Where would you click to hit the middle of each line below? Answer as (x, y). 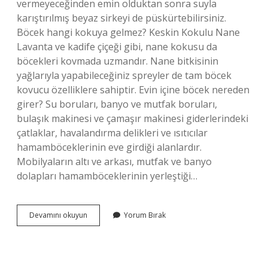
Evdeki (98, 214)
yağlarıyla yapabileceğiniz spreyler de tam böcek (124, 75)
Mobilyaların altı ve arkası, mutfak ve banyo (114, 162)
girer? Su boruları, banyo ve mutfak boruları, (117, 104)
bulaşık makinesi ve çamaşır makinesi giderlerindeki (133, 118)
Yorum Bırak (145, 215)
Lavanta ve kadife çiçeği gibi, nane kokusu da (117, 47)
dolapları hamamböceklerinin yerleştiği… (107, 176)
